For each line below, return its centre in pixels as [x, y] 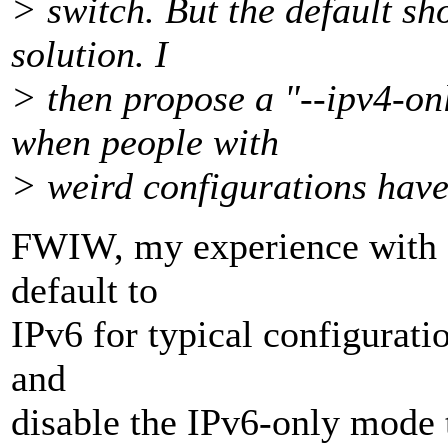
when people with [145, 142]
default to [84, 290]
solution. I [89, 54]
